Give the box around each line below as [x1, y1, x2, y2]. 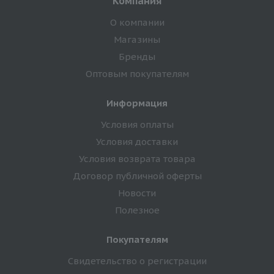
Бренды [119, 50, 155, 62]
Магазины [114, 33, 160, 45]
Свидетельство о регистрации [67, 254, 207, 267]
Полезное [114, 204, 160, 216]
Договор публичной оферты [72, 169, 202, 182]
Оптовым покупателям [85, 67, 189, 80]
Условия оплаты [100, 118, 174, 130]
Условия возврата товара [78, 152, 196, 165]
